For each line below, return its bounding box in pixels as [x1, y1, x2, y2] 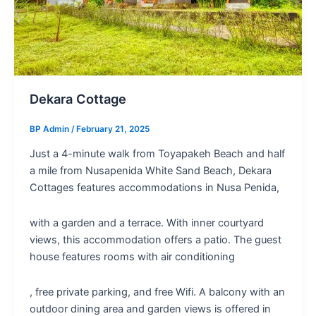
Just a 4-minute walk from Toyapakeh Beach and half [29, 147, 285, 161]
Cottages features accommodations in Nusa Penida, [29, 181, 279, 195]
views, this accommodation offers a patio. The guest [29, 233, 281, 246]
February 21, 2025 [75, 124, 150, 135]
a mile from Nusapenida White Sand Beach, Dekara [29, 164, 272, 178]
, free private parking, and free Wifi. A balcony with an [29, 285, 285, 298]
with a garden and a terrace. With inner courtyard [29, 216, 264, 229]
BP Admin [29, 124, 71, 135]
